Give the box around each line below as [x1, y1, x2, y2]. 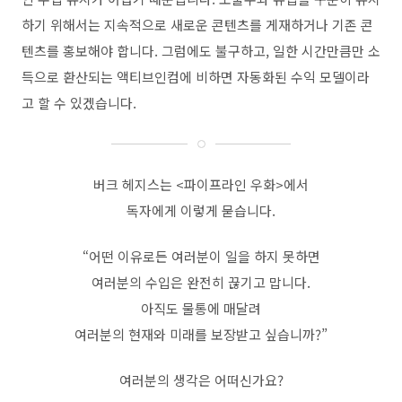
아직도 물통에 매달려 [141, 299, 261, 318]
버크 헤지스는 [93, 175, 176, 194]
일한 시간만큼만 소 [273, 41, 380, 60]
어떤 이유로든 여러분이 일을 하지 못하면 [88, 247, 320, 266]
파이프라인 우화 [184, 175, 275, 194]
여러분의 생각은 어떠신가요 [118, 371, 277, 389]
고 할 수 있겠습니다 [22, 93, 133, 112]
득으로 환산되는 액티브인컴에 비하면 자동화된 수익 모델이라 [22, 67, 370, 86]
